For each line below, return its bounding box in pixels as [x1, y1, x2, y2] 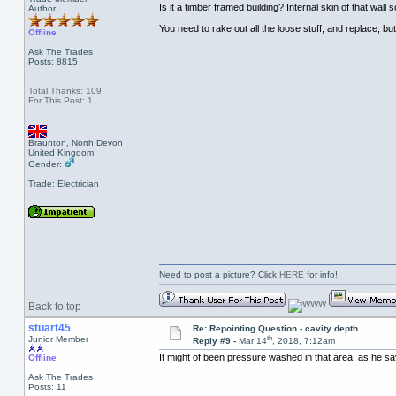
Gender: [27, 159, 65, 169]
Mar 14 [238, 336, 267, 346]
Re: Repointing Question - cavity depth [192, 324, 358, 333]
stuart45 [27, 322, 71, 334]
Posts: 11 [27, 382, 66, 392]
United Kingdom [27, 148, 94, 157]
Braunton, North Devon [27, 138, 123, 148]
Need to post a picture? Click [158, 270, 279, 280]
